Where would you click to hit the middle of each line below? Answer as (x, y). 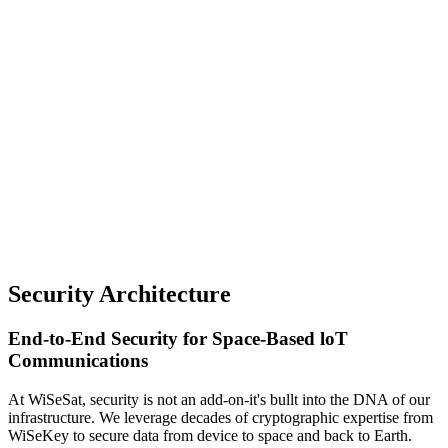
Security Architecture (119, 294)
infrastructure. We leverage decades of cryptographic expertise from (220, 417)
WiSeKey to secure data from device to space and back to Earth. (210, 435)
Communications (78, 361)
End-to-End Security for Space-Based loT (178, 339)
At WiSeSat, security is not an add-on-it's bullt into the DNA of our (219, 399)
